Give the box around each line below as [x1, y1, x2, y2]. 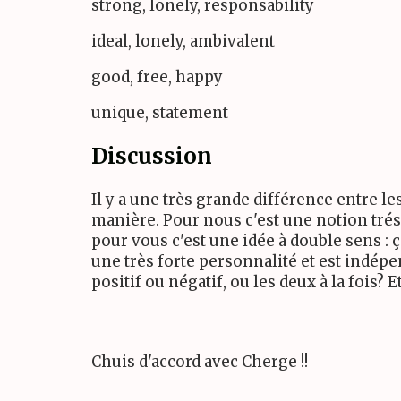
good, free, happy [91, 66, 223, 87]
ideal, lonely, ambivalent [91, 31, 275, 52]
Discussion [91, 141, 212, 170]
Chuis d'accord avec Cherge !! [91, 352, 308, 372]
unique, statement [91, 102, 228, 123]
